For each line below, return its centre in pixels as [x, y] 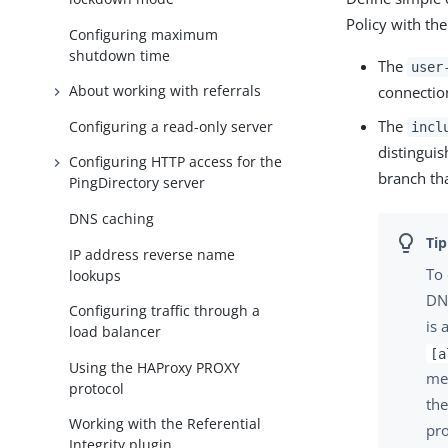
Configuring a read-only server [171, 126]
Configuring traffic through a [165, 311]
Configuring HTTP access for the [176, 162]
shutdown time [120, 55]
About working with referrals [165, 91]
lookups [95, 275]
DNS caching [112, 219]
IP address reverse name [152, 254]
